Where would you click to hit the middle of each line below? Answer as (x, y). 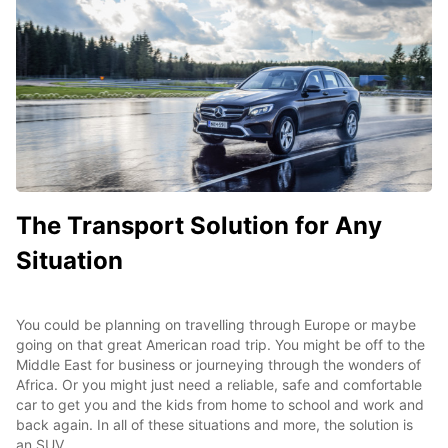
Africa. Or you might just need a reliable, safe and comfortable (219, 385)
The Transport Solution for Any (199, 226)
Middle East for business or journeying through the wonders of (218, 365)
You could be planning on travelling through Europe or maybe (216, 325)
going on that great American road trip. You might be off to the (220, 345)
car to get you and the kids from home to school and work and (220, 405)
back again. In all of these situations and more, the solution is (214, 425)
